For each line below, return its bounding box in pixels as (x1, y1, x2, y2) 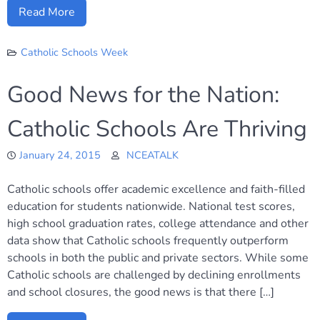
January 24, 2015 (19, 148, 101, 162)
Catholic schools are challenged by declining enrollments (7, 267, 301, 283)
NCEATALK (126, 148, 179, 162)
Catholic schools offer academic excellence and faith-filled (7, 181, 305, 197)
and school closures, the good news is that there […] (7, 284, 274, 300)
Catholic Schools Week (21, 45, 128, 59)
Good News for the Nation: (7, 79, 279, 110)
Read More (19, 4, 75, 20)
